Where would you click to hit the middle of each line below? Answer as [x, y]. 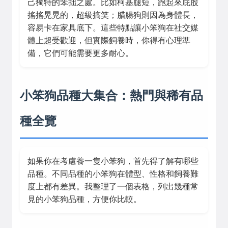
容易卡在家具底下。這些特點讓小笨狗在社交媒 [113, 28]
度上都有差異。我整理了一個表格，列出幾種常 [113, 187]
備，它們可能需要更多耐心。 [80, 53]
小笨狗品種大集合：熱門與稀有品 [111, 95]
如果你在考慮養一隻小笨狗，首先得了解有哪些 [113, 161]
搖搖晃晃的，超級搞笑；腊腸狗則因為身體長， [113, 15]
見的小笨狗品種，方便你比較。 [84, 199]
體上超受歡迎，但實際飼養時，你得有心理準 [109, 40]
